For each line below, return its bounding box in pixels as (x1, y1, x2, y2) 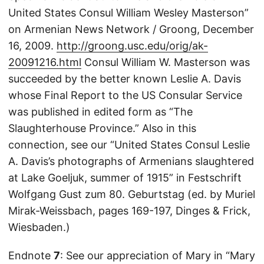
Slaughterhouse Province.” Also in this (8, 122, 196, 135)
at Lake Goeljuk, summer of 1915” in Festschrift (8, 171, 242, 184)
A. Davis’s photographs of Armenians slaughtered (8, 155, 254, 168)
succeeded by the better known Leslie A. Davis (8, 72, 241, 85)
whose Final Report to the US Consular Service (8, 89, 242, 102)
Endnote (8, 249, 54, 262)
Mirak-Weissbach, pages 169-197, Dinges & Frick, (8, 204, 250, 217)
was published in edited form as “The (8, 105, 193, 118)
